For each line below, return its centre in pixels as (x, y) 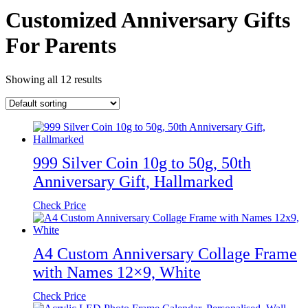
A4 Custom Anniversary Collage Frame (165, 253)
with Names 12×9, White (117, 272)
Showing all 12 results (54, 79)
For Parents (61, 46)
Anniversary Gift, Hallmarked (133, 181)
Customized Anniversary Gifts (148, 20)
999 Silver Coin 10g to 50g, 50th (142, 163)
